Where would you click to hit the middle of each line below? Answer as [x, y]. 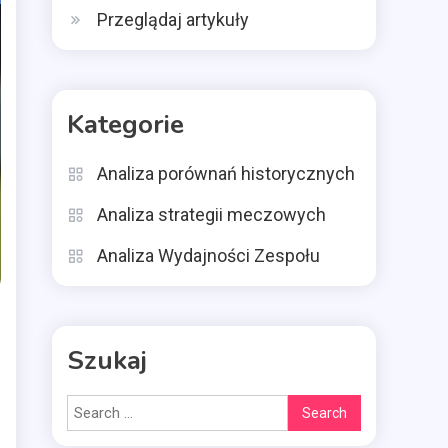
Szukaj [107, 360]
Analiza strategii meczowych [211, 214]
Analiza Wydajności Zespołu [208, 255]
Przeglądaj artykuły [173, 19]
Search [309, 407]
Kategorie [125, 124]
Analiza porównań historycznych [226, 173]
